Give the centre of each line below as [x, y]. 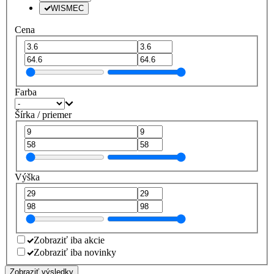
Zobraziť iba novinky [75, 253]
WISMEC [67, 9]
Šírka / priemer [43, 114]
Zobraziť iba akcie [69, 240]
